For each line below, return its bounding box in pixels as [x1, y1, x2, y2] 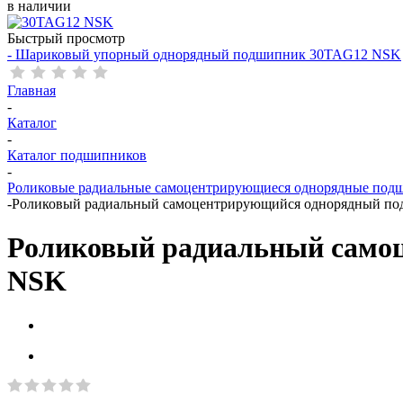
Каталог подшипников [7, 148, 147, 163]
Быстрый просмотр [7, 31, 125, 46]
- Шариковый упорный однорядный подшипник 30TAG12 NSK [7, 47, 401, 62]
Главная [7, 83, 56, 98]
